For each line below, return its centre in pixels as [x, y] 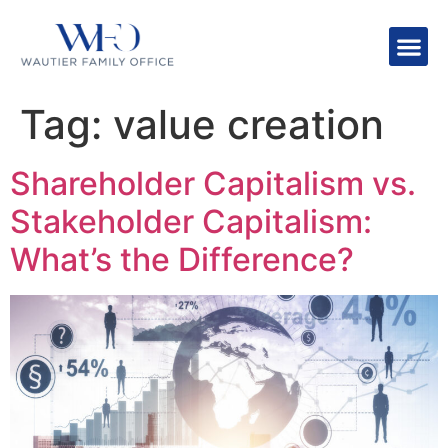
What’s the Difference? [182, 260]
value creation [248, 125]
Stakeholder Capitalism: [191, 222]
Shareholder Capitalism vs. [213, 184]
